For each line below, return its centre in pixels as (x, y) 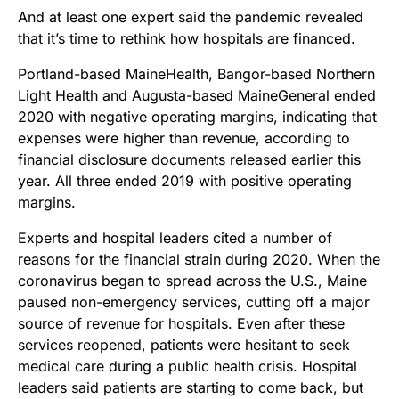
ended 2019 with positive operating (231, 181)
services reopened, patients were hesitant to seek (184, 345)
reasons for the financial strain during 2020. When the (199, 260)
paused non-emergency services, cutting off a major (194, 302)
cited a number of (270, 238)
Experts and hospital (89, 238)
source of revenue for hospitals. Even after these (181, 324)
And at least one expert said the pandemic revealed (191, 17)
